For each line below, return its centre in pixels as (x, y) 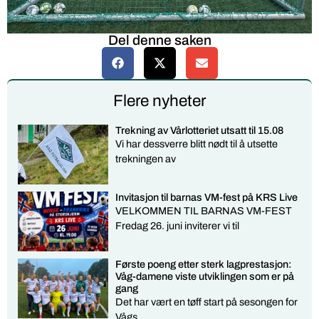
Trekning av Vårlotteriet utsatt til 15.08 (200, 130)
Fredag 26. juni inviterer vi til (178, 225)
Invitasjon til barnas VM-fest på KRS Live (207, 197)
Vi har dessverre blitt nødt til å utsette (197, 143)
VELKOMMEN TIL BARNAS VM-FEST (204, 210)
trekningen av (146, 158)
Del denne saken (159, 40)
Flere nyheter (159, 100)
